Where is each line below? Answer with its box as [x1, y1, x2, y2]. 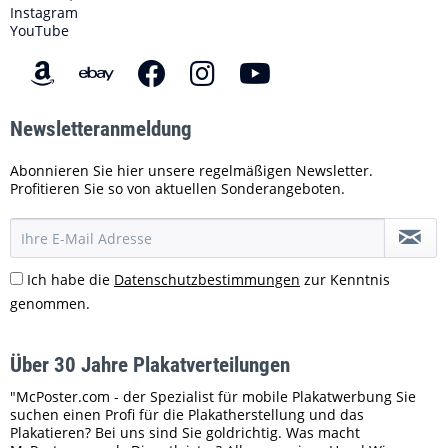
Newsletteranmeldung [10, 117, 192, 141]
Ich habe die [27, 270, 114, 289]
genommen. [10, 294, 90, 313]
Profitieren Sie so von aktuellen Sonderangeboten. [10, 179, 345, 198]
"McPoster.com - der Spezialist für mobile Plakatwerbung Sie [10, 387, 416, 406]
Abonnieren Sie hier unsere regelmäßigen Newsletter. [10, 161, 373, 180]
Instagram [10, 3, 78, 22]
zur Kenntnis [300, 270, 390, 289]
